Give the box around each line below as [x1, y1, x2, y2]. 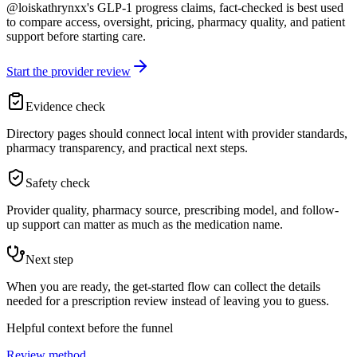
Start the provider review [6, 65, 131, 79]
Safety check [25, 176, 90, 190]
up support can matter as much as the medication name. [6, 218, 283, 232]
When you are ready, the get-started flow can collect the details [6, 280, 320, 294]
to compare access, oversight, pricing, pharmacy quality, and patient [6, 15, 345, 29]
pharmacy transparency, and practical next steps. [6, 141, 248, 155]
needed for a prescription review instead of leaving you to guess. [6, 294, 329, 308]
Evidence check [25, 100, 105, 114]
